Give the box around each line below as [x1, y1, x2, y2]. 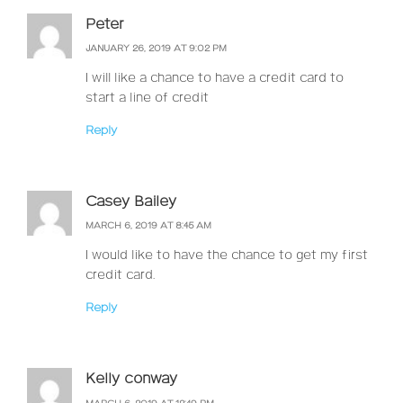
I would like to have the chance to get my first [85, 247, 368, 264]
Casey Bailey [85, 193, 176, 210]
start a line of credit [85, 89, 209, 106]
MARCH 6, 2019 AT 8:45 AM [85, 220, 211, 232]
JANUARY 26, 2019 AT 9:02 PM [85, 42, 227, 54]
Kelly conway [85, 371, 177, 389]
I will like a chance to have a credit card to [85, 69, 344, 86]
